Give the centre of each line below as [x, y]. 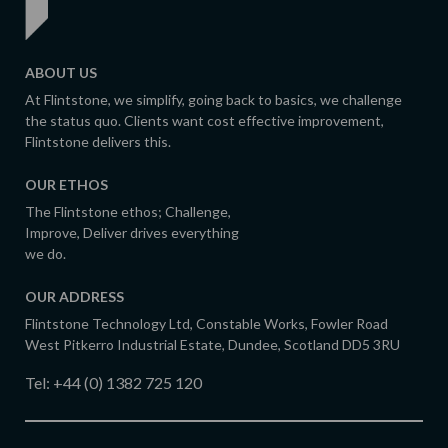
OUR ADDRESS [74, 296]
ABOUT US [61, 72]
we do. [45, 253]
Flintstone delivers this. [98, 141]
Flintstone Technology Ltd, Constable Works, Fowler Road [206, 323]
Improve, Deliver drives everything [132, 232]
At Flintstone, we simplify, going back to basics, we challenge [213, 99]
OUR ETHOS [66, 184]
